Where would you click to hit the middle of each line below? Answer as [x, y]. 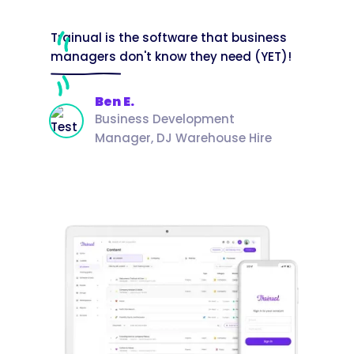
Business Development [165, 119]
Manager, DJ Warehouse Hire [183, 137]
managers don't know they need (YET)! [171, 56]
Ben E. [115, 101]
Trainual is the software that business [169, 37]
